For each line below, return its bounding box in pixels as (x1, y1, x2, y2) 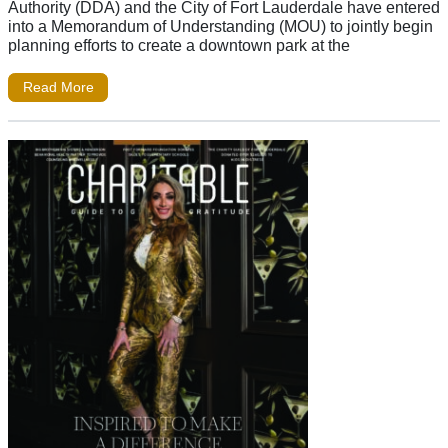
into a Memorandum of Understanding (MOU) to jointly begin (8, 16, 433, 35)
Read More (22, 79, 94, 96)
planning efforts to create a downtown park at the (8, 35, 350, 54)
